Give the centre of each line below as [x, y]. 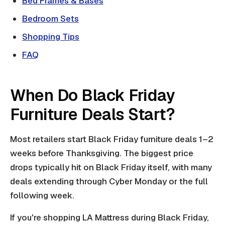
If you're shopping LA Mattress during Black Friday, [109, 218]
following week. [42, 196]
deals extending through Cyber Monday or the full [109, 182]
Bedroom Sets [50, 19]
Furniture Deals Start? [93, 115]
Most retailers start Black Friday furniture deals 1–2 [112, 139]
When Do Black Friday [93, 95]
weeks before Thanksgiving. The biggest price [102, 153]
